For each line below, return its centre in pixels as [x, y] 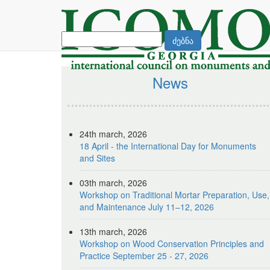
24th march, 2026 [113, 134]
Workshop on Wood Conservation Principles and [172, 243]
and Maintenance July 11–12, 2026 [147, 207]
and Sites [97, 158]
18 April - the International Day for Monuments [168, 146]
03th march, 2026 [113, 183]
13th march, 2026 [113, 231]
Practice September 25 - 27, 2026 [144, 256]
